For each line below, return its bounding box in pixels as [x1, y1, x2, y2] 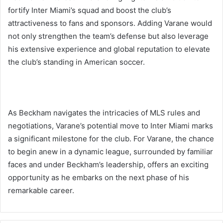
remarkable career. [8, 186, 74, 196]
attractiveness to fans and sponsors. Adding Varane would [8, 18, 212, 28]
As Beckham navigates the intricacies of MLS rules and [8, 108, 200, 118]
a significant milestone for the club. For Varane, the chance [8, 134, 214, 144]
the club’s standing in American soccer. [8, 57, 145, 67]
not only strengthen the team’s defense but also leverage [8, 31, 209, 41]
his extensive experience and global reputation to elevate [8, 44, 210, 54]
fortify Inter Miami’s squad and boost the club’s [8, 5, 171, 15]
